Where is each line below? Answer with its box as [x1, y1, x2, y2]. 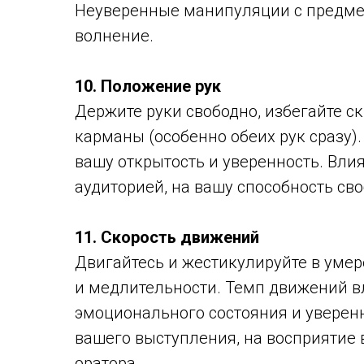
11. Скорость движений [75, 227, 259, 247]
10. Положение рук [75, 76, 221, 96]
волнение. [75, 26, 154, 45]
